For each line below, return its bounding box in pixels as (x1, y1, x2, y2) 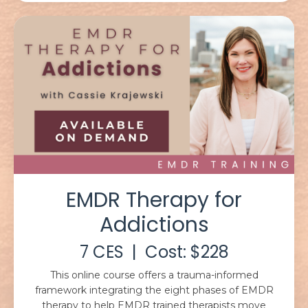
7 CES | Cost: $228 (79, 240, 229, 263)
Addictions (99, 210, 209, 239)
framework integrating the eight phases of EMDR (34, 283, 274, 296)
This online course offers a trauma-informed (49, 268, 258, 281)
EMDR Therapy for (66, 185, 242, 214)
